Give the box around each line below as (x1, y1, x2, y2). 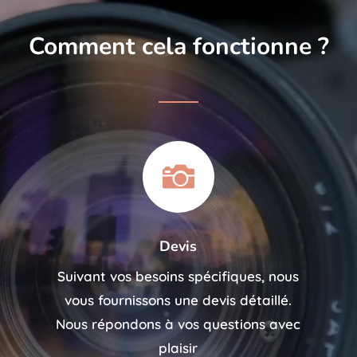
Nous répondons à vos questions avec (56, 316, 301, 333)
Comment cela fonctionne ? (28, 30, 329, 64)
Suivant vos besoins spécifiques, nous (57, 268, 300, 285)
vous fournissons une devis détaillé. (65, 292, 292, 309)
